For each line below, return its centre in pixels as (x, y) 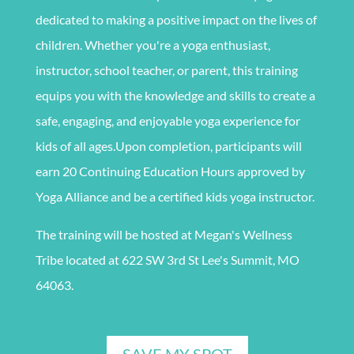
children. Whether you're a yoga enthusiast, (153, 44)
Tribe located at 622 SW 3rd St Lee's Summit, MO (167, 259)
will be (121, 234)
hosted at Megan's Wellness (215, 234)
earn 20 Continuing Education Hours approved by (170, 171)
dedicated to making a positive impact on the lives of (176, 19)
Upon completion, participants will (208, 145)
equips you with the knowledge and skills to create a (175, 95)
